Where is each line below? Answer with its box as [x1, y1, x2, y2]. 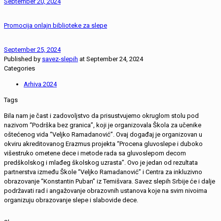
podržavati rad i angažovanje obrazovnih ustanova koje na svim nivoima [4, 187, 207, 195]
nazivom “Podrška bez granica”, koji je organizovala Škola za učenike [4, 121, 201, 129]
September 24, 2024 [86, 55, 143, 63]
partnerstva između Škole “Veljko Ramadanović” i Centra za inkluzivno [4, 168, 202, 176]
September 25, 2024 [4, 46, 61, 54]
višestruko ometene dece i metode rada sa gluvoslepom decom [4, 149, 186, 157]
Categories [4, 65, 35, 73]
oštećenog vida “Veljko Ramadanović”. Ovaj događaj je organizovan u [4, 131, 202, 139]
